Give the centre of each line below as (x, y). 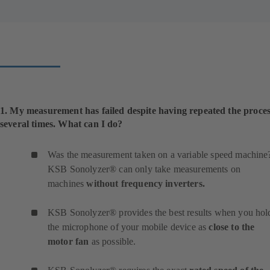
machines (67, 184)
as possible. (112, 242)
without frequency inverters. (146, 184)
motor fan (68, 242)
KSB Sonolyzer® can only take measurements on (144, 169)
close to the (232, 227)
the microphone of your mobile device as (128, 227)
